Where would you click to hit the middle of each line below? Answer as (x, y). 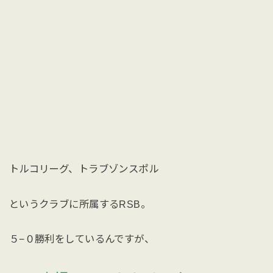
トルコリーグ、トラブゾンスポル (84, 168)
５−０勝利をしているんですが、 (82, 239)
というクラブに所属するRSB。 (80, 204)
